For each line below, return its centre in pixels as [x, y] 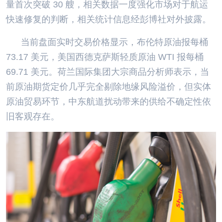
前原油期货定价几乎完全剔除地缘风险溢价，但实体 [109, 87]
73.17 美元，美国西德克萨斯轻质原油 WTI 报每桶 [105, 57]
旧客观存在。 [33, 116]
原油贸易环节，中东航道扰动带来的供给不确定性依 [109, 102]
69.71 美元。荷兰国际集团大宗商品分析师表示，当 [108, 72]
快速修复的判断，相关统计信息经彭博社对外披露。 [109, 19]
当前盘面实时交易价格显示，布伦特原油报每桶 [114, 42]
